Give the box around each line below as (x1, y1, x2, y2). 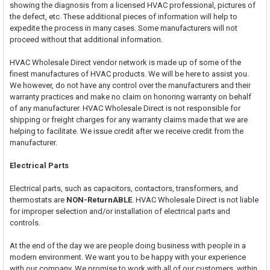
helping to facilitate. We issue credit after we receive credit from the (9, 126, 243, 136)
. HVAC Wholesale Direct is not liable (131, 195, 259, 204)
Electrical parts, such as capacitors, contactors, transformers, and (9, 183, 238, 193)
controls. (9, 218, 40, 227)
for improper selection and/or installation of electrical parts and (9, 206, 230, 216)
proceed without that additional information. (9, 34, 163, 44)
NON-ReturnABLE (66, 195, 132, 204)
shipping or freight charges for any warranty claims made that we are (9, 115, 248, 124)
